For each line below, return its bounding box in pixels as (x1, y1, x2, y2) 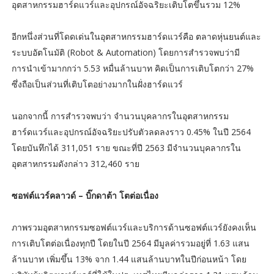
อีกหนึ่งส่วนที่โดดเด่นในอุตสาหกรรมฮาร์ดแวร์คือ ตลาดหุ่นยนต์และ (11, 30, 261, 42)
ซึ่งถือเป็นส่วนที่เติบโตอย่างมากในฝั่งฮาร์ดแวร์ (11, 78, 183, 90)
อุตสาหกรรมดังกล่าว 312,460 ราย (11, 157, 139, 169)
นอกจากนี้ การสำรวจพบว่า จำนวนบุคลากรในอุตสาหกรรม (11, 109, 229, 122)
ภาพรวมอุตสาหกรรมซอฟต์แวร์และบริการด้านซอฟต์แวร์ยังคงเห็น (11, 221, 256, 233)
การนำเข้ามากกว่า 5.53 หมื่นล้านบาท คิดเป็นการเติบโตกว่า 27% (11, 62, 254, 74)
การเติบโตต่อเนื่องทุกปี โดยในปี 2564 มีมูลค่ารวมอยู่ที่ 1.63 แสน (11, 237, 250, 249)
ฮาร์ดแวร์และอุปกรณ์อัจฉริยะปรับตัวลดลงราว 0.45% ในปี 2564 (11, 125, 251, 138)
